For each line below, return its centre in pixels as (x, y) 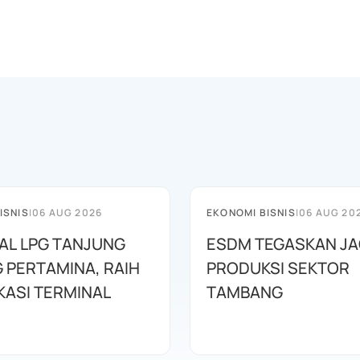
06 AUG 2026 (67, 213)
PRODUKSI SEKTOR (278, 268)
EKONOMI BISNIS (251, 213)
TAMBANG (245, 292)
